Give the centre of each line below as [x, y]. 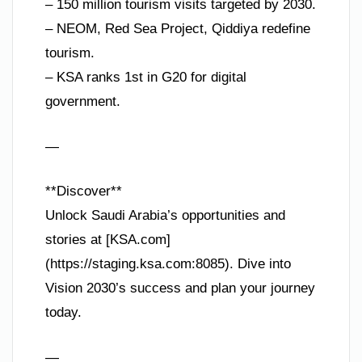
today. [63, 313]
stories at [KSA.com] [108, 240]
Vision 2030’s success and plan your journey [180, 288]
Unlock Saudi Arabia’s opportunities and [165, 216]
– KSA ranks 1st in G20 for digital [146, 78]
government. [83, 102]
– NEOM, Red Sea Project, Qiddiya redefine [178, 29]
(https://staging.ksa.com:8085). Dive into [168, 264]
